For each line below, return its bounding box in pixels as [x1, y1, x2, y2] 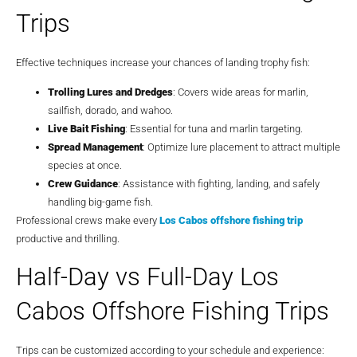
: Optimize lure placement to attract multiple [143, 141, 340, 154]
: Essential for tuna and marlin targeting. [125, 123, 303, 135]
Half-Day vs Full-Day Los [16, 261, 279, 292]
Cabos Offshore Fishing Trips [16, 296, 329, 326]
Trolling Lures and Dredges [48, 86, 173, 99]
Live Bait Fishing [48, 123, 125, 135]
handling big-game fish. [48, 196, 153, 209]
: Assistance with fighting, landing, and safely [118, 178, 320, 190]
